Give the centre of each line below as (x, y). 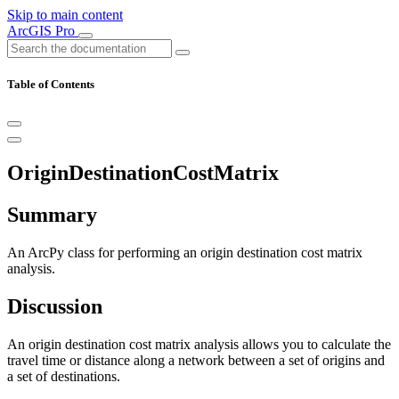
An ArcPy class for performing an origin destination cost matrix (185, 253)
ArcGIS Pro (43, 31)
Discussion (55, 306)
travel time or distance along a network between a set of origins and (196, 360)
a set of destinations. (64, 376)
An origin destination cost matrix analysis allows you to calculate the (199, 344)
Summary (52, 215)
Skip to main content (65, 15)
